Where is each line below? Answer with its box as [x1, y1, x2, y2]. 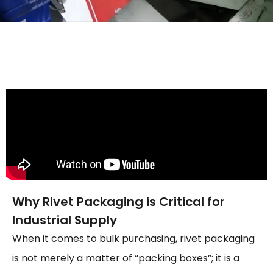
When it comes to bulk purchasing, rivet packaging [12, 232, 255, 246]
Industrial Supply [12, 211, 117, 229]
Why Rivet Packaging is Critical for [12, 193, 225, 211]
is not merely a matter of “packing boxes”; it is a [12, 251, 239, 266]
